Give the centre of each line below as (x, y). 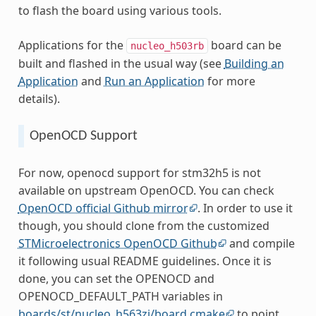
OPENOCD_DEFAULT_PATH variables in (120, 296)
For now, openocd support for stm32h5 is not (139, 172)
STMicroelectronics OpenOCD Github (117, 243)
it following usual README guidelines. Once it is (145, 261)
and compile (260, 243)
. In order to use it (245, 208)
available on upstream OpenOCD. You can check (146, 190)
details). (39, 98)
